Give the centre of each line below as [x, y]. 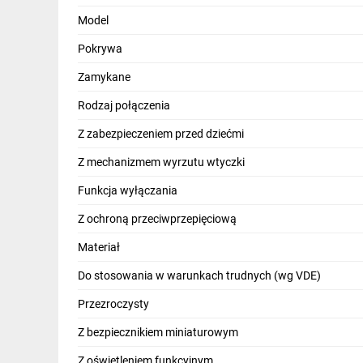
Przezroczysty [113, 304]
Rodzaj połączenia [124, 106]
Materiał [99, 248]
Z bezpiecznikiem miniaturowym [158, 333]
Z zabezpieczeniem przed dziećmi [161, 134]
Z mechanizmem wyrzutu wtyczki [161, 162]
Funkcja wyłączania [128, 191]
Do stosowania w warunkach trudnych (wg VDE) [199, 276]
